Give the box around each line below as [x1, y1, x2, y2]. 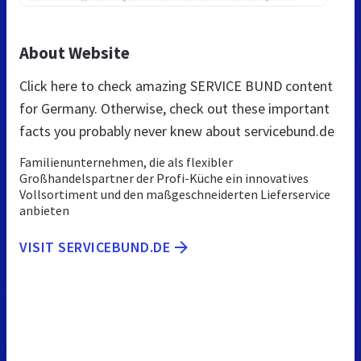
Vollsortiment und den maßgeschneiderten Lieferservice [19, 185, 330, 202]
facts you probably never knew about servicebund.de [19, 121, 334, 140]
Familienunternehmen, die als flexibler [19, 153, 233, 170]
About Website [19, 41, 130, 64]
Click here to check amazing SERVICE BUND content [19, 76, 333, 95]
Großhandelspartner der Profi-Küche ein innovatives [19, 169, 309, 186]
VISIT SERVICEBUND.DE [19, 237, 170, 256]
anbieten [19, 201, 69, 218]
